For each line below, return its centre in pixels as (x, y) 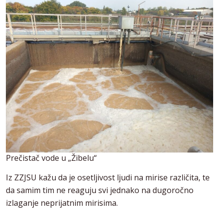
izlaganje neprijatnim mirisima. (62, 203)
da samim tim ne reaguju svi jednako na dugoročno (100, 190)
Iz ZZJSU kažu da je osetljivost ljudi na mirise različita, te (108, 178)
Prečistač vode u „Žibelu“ (51, 158)
